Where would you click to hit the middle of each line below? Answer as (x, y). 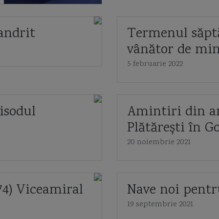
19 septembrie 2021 (160, 205)
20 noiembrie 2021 (159, 142)
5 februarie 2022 (155, 64)
